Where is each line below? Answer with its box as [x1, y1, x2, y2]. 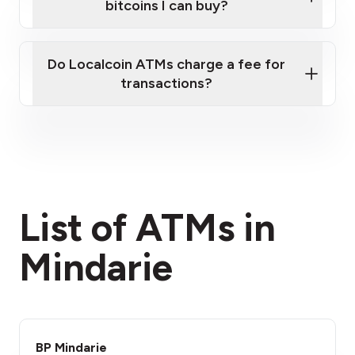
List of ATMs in [19, 204, 276, 250]
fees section [221, 193, 294, 208]
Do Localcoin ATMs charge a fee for [48, 55, 285, 73]
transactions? [120, 74, 212, 92]
